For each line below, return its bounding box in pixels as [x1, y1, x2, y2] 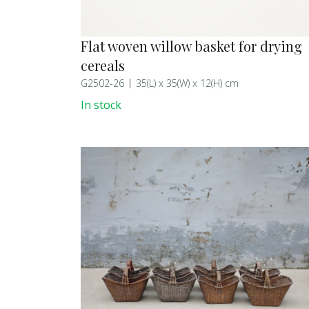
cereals [81, 56, 125, 75]
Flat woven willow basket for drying [81, 37, 302, 56]
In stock [81, 97, 121, 113]
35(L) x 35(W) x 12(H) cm [136, 77, 239, 90]
